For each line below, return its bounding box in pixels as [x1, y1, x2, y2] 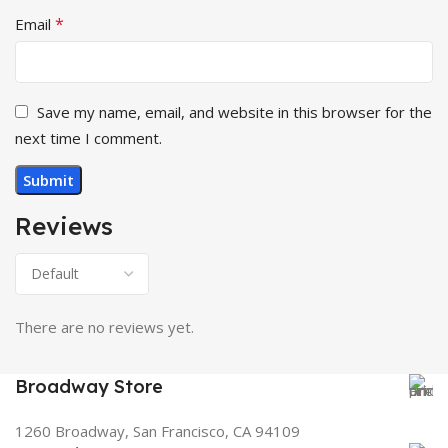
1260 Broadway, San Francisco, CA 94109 [15, 420, 300, 441]
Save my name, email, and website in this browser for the [37, 101, 432, 122]
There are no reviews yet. [15, 316, 194, 337]
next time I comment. [15, 127, 162, 148]
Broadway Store [15, 374, 163, 398]
